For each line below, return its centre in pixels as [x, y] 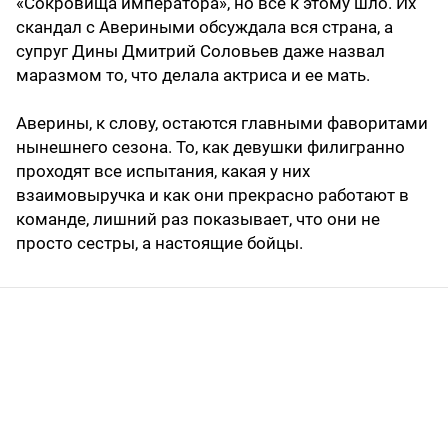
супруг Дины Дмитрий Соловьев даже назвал [200, 50]
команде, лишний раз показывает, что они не [198, 218]
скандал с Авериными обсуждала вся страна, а [204, 26]
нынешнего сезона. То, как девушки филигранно [210, 146]
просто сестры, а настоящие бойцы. [159, 242]
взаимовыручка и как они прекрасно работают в [212, 194]
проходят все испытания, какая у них [163, 170]
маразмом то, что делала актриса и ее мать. [193, 74]
